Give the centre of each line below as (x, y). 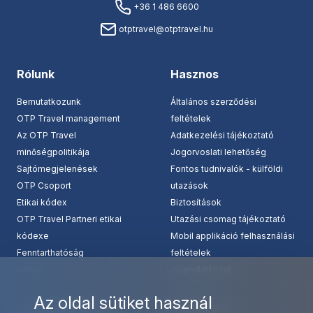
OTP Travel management (68, 118)
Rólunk (36, 74)
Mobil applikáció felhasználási (233, 235)
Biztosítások (196, 202)
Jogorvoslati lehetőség (218, 152)
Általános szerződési (213, 101)
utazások (189, 185)
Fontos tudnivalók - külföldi (227, 168)
